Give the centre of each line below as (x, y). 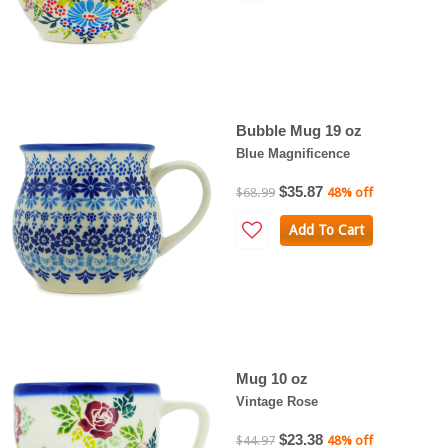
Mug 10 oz (272, 378)
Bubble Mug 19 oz (299, 130)
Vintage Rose (277, 401)
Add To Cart (326, 229)
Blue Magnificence (293, 153)
